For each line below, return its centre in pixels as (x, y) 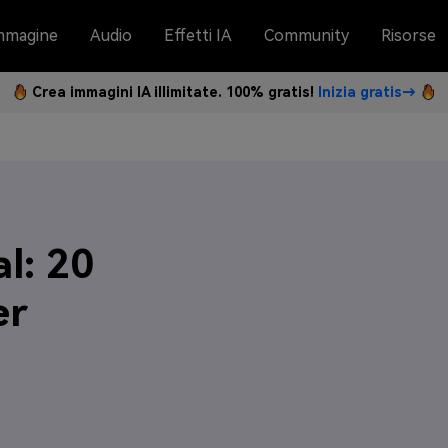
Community (306, 35)
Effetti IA (198, 35)
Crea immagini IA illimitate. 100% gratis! (175, 92)
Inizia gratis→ (367, 92)
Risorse (408, 35)
